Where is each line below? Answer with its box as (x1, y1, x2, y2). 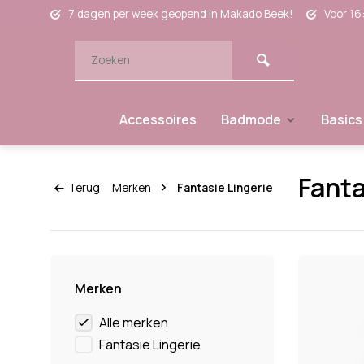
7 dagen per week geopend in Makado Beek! (66, 6, 296, 21)
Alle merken (99, 314, 168, 331)
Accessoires (119, 110, 197, 128)
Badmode (221, 110, 281, 128)
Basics (321, 110, 362, 128)
